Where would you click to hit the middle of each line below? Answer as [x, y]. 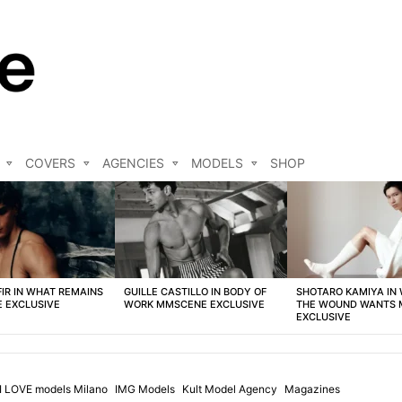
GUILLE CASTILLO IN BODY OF [195, 292]
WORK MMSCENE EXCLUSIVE [194, 305]
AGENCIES [133, 163]
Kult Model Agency [230, 389]
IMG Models [145, 389]
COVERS [50, 163]
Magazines [312, 389]
